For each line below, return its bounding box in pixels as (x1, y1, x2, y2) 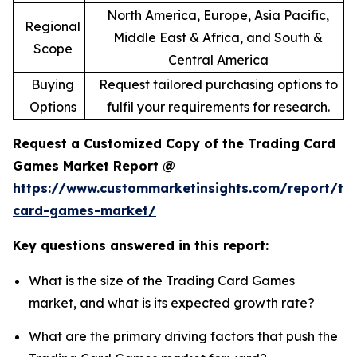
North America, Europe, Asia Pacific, (107, 7, 329, 24)
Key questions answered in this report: (13, 237, 269, 254)
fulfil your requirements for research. (106, 99, 330, 116)
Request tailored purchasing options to (98, 76, 338, 93)
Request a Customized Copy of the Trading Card (13, 135, 335, 152)
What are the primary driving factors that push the (29, 328, 338, 344)
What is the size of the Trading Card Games (29, 273, 295, 289)
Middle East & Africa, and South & (113, 29, 323, 46)
